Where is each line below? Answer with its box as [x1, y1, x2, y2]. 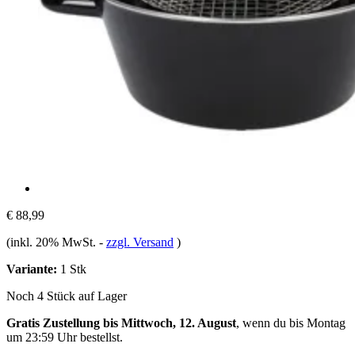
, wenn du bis [236, 315, 307, 330]
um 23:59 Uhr [6, 330, 77, 344]
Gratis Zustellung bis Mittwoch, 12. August [6, 315, 236, 330]
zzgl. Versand [106, 235, 174, 249]
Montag [307, 315, 345, 330]
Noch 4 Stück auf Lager [6, 288, 127, 303]
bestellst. [77, 330, 123, 344]
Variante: [6, 261, 57, 276]
